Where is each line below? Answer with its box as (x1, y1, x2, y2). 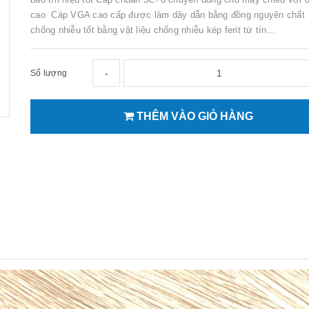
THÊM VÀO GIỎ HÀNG (133, 110, 253, 122)
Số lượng (30, 68, 67, 78)
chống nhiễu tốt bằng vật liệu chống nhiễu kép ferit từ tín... (30, 24, 276, 35)
